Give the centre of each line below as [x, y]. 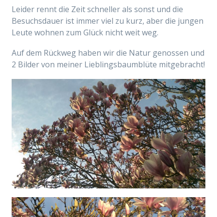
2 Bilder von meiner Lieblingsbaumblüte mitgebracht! [108, 64]
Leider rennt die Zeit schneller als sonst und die [97, 9]
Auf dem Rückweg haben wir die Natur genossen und [108, 53]
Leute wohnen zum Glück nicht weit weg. [85, 32]
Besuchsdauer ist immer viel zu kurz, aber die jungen [108, 21]
